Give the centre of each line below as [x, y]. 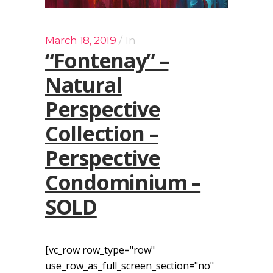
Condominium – [123, 183]
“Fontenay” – [107, 61]
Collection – [102, 134]
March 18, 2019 [81, 41]
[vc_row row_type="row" [100, 250]
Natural [83, 85]
